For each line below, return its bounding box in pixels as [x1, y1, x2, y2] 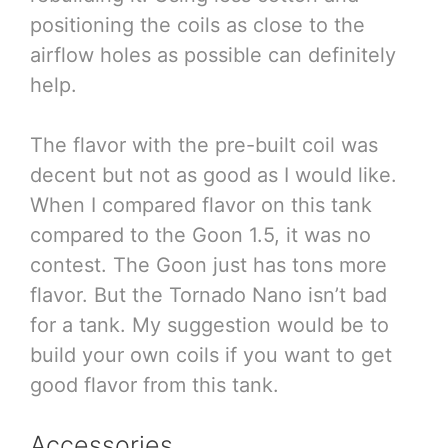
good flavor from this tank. [30, 372, 279, 397]
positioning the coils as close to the [30, 12, 365, 37]
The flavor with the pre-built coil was [30, 132, 378, 157]
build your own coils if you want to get [30, 342, 392, 367]
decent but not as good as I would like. [30, 162, 397, 187]
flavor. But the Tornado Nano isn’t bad [30, 282, 387, 307]
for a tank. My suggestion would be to [30, 312, 389, 337]
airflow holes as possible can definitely [30, 42, 396, 67]
